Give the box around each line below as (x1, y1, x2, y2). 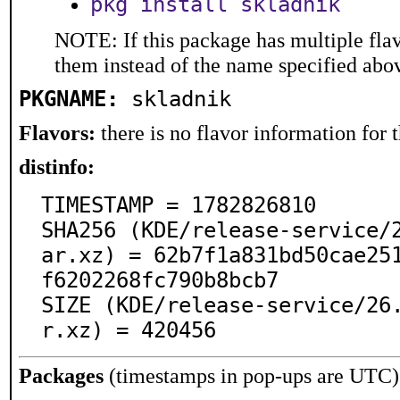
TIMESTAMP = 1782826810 (41, 193, 316, 218)
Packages (19, 363, 104, 387)
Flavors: (19, 121, 96, 145)
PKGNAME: (19, 87, 119, 112)
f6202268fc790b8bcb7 (41, 268, 279, 293)
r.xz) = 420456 (41, 318, 216, 343)
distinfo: (19, 154, 95, 179)
